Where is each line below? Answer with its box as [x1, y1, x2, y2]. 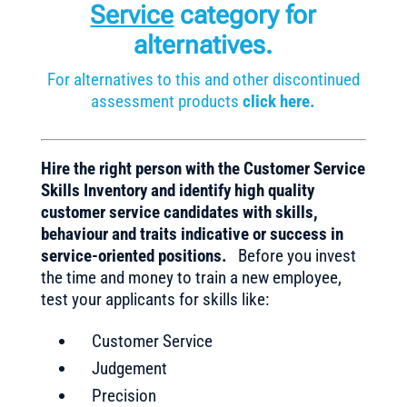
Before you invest [230, 245, 356, 266]
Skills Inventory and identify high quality [40, 180, 314, 201]
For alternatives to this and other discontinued [46, 69, 360, 90]
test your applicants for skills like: [40, 289, 269, 310]
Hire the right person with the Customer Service [40, 158, 365, 179]
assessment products [91, 91, 243, 112]
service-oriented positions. [40, 245, 231, 266]
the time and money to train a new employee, [40, 267, 342, 288]
